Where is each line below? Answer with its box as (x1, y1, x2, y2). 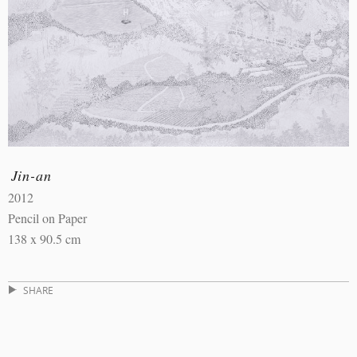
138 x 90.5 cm (8, 230, 80, 248)
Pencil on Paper (8, 210, 87, 227)
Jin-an (10, 165, 52, 185)
